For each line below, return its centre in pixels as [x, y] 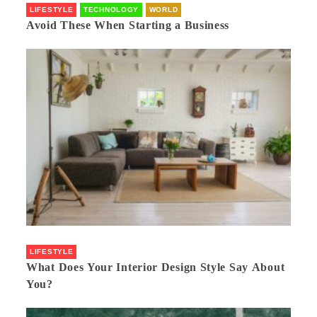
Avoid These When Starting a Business [134, 25]
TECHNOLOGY [111, 10]
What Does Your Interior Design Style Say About [156, 267]
